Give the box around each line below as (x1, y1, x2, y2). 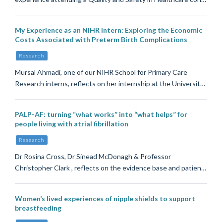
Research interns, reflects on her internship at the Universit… (15, 79, 205, 88)
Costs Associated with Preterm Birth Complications (15, 35, 187, 44)
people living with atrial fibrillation (15, 119, 128, 128)
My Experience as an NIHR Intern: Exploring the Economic (15, 26, 202, 35)
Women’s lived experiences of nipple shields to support (15, 194, 195, 203)
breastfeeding (15, 203, 61, 212)
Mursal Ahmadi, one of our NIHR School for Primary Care (15, 68, 187, 77)
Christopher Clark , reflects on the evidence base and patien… (15, 164, 206, 172)
